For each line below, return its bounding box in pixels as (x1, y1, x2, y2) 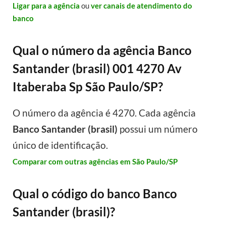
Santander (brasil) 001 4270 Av (13, 61, 182, 76)
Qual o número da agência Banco (13, 42, 192, 58)
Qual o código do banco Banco (13, 186, 177, 201)
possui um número (118, 123, 198, 135)
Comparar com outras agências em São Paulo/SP (13, 157, 178, 166)
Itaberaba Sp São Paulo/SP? (13, 79, 163, 94)
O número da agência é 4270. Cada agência (13, 107, 196, 119)
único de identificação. (13, 139, 108, 151)
